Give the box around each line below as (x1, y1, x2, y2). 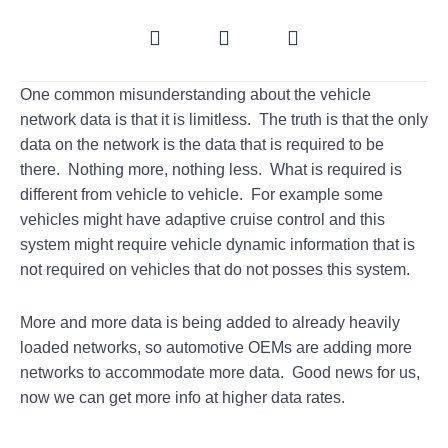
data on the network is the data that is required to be (20, 135, 384, 153)
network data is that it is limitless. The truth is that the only (20, 110, 428, 128)
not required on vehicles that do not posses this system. (20, 260, 410, 278)
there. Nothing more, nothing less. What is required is (20, 160, 402, 178)
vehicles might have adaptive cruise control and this (20, 210, 385, 228)
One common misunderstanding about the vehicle (20, 85, 371, 103)
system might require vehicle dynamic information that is (20, 235, 415, 253)
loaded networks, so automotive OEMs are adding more (20, 338, 412, 356)
